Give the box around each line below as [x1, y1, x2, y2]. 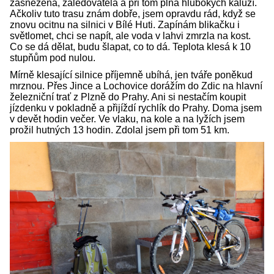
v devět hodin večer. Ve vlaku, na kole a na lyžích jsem [10, 113, 245, 124]
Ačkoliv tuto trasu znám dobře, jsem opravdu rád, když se [10, 8, 256, 19]
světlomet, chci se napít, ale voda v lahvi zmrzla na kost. [10, 30, 251, 41]
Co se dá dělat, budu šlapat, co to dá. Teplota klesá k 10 [10, 41, 251, 52]
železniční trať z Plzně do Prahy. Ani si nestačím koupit [10, 91, 246, 102]
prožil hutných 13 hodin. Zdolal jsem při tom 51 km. [10, 124, 229, 135]
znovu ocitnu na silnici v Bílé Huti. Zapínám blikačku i [10, 19, 240, 30]
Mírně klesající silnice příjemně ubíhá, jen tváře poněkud [10, 69, 253, 80]
